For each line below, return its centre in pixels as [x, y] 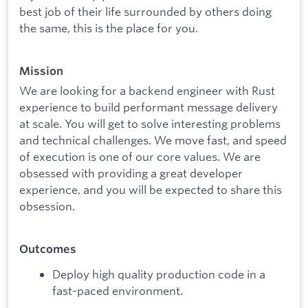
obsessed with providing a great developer [131, 173]
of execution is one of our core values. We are [140, 156]
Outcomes [48, 249]
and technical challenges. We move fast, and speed [153, 140]
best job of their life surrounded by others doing [145, 11]
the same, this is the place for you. [109, 27]
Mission [41, 71]
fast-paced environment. [118, 290]
